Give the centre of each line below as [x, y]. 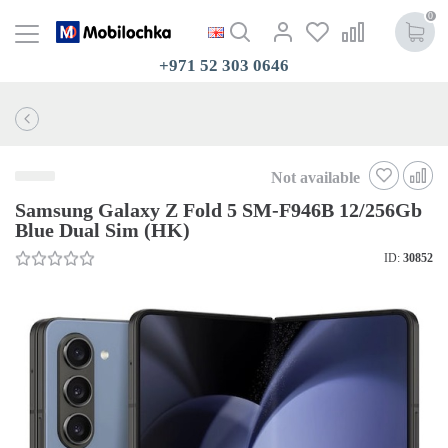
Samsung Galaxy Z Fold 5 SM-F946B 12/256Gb [218, 209]
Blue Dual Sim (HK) [102, 229]
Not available [315, 177]
